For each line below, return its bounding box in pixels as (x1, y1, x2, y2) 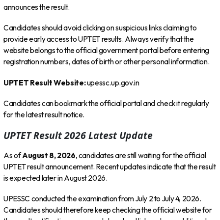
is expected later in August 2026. (3, 173, 108, 183)
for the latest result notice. (3, 110, 85, 119)
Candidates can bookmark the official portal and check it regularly (3, 98, 209, 108)
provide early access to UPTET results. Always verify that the (3, 34, 194, 44)
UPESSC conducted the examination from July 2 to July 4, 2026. (3, 194, 201, 204)
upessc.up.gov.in (85, 78, 139, 87)
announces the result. (3, 2, 70, 12)
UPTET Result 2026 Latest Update (3, 129, 153, 142)
